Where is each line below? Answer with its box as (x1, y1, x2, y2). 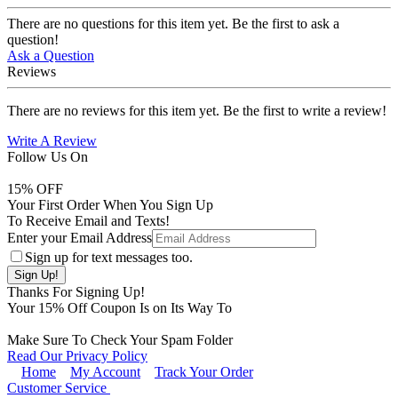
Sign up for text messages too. (25, 249, 193, 265)
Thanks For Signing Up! (7, 283, 145, 299)
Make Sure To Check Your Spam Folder (7, 331, 233, 347)
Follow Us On (7, 148, 88, 164)
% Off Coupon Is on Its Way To (52, 299, 232, 315)
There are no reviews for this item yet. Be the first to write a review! (7, 102, 386, 118)
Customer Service (7, 379, 110, 395)
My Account (70, 363, 140, 379)
